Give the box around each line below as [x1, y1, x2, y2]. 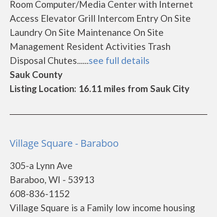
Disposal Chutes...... [10, 55, 89, 66]
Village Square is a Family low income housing [10, 202, 195, 213]
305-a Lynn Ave [10, 160, 73, 171]
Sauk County [10, 69, 62, 80]
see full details [89, 55, 150, 66]
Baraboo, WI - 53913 [10, 174, 94, 185]
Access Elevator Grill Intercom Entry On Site [10, 13, 191, 24]
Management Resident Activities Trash [10, 41, 170, 52]
